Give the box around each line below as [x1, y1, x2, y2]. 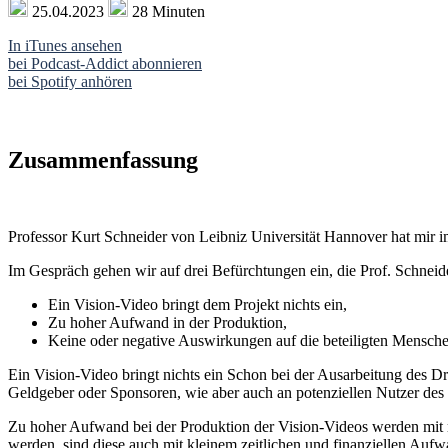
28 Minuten [128, 3, 205, 20]
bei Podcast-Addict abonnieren [8, 55, 202, 72]
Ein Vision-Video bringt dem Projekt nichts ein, [48, 295, 347, 313]
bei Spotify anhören [8, 73, 132, 90]
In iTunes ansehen [8, 37, 122, 54]
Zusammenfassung [8, 146, 198, 173]
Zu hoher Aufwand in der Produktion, [48, 313, 287, 331]
